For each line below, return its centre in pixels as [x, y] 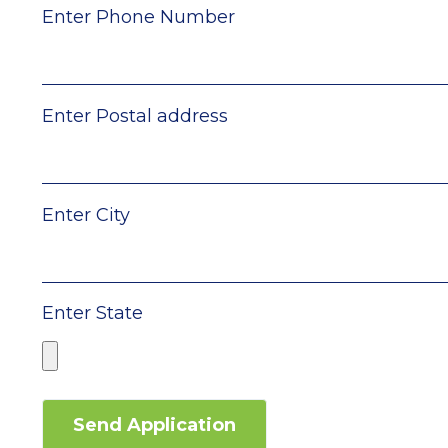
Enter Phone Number [138, 17]
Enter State [92, 313]
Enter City [86, 214]
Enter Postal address [135, 115]
